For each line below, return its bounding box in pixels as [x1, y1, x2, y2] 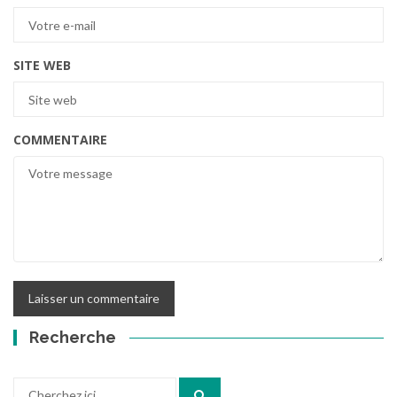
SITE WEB [13, 57, 71, 74]
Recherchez [12, 378, 78, 394]
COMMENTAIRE [13, 131, 107, 149]
